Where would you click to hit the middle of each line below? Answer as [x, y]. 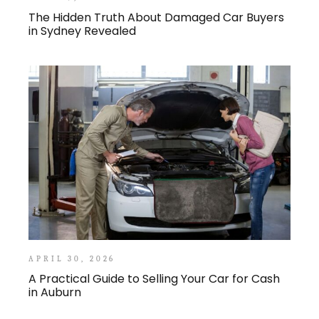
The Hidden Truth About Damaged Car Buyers [157, 18]
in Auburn [55, 292]
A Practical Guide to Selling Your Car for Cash [155, 278]
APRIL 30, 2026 [72, 258]
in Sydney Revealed [83, 31]
